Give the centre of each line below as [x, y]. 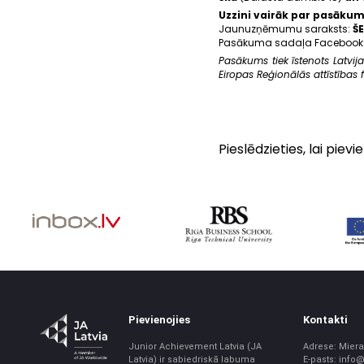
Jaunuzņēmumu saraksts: [285, 28]
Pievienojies [160, 320]
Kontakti [326, 320]
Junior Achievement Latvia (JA [195, 347]
